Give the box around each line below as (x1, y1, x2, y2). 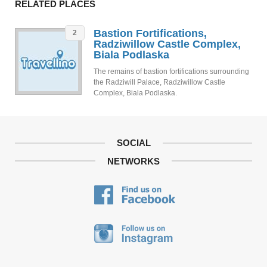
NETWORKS (107, 156, 160, 166)
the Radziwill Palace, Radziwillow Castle (94, 78, 225, 86)
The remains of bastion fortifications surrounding (94, 67, 249, 76)
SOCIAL (116, 138, 151, 148)
